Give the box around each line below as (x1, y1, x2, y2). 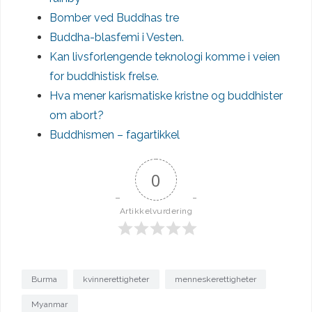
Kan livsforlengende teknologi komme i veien (49, 49, 280, 63)
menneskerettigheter (174, 274, 256, 285)
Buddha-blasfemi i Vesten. (49, 30, 187, 44)
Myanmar (31, 299, 68, 310)
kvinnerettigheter (83, 274, 150, 285)
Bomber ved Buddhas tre (49, 10, 179, 24)
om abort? (49, 108, 107, 122)
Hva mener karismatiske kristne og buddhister (49, 88, 283, 102)
